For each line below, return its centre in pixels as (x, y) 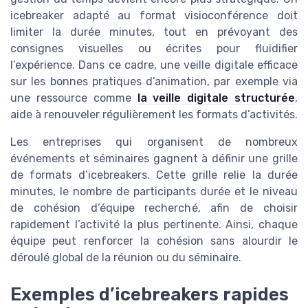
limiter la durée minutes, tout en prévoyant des (154, 32)
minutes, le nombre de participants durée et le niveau (154, 191)
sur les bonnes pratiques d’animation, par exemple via (154, 81)
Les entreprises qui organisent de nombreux (154, 142)
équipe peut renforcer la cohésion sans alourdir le (154, 241)
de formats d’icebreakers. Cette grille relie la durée (154, 175)
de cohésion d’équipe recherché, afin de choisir (154, 208)
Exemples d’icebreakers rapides (150, 294)
